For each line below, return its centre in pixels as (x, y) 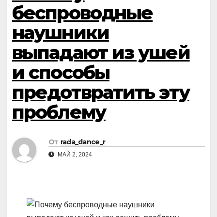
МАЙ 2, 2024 (74, 155)
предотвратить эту (101, 92)
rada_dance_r (83, 142)
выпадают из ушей (101, 53)
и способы (61, 72)
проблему (59, 112)
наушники (61, 33)
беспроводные (83, 13)
